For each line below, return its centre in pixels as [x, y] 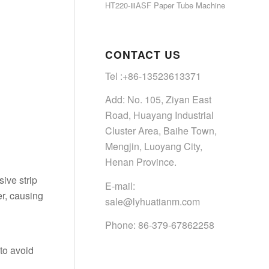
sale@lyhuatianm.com [153, 201]
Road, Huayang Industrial [159, 115]
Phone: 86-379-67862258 [160, 225]
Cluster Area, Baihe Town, [161, 131]
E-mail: [120, 186]
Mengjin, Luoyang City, [154, 147]
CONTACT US [143, 54]
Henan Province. [141, 162]
